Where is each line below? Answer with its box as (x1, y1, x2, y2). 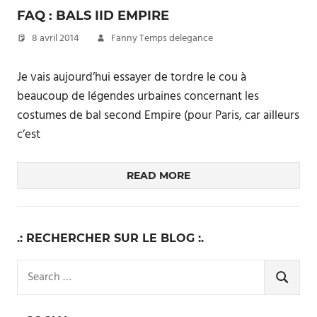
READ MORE (127, 169, 190, 182)
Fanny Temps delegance (111, 30, 213, 47)
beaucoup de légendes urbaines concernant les (17, 86, 259, 106)
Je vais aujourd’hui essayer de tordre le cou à (17, 67, 246, 87)
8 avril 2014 (32, 30, 79, 47)
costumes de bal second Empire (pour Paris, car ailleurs (17, 105, 299, 125)
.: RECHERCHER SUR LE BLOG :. (17, 231, 204, 245)
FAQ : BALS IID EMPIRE (17, 8, 169, 23)
